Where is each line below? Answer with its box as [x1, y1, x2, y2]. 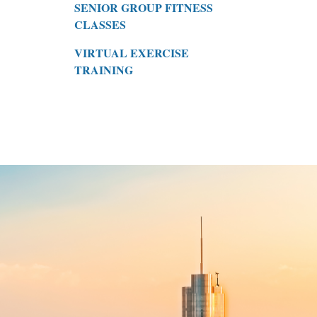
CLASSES [74, 16, 126, 33]
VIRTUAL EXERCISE [74, 44, 189, 61]
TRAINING [74, 61, 133, 78]
